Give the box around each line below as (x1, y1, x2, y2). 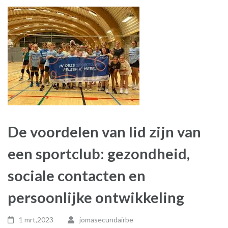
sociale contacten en (8, 166, 146, 184)
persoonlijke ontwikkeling (8, 188, 184, 206)
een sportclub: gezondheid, (8, 145, 190, 162)
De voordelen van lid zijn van (8, 123, 201, 140)
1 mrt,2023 (19, 215, 54, 224)
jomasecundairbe (79, 215, 133, 224)
